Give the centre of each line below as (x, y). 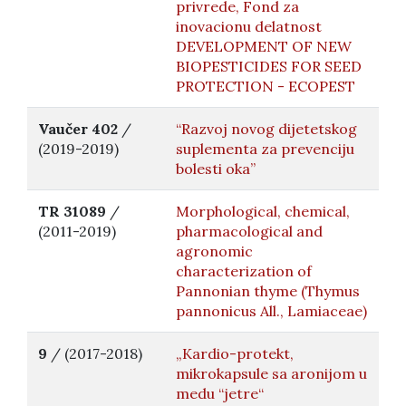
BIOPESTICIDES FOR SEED (269, 66)
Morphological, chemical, (263, 211)
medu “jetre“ (220, 393)
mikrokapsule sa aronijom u (271, 373)
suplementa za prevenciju (265, 149)
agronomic (214, 251)
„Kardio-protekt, (235, 353)
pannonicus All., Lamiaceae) (271, 311)
